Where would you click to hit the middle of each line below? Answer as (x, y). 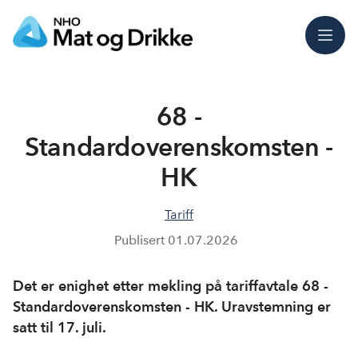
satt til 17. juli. (60, 327)
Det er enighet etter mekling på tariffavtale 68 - (171, 286)
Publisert (141, 240)
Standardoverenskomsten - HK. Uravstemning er (172, 306)
